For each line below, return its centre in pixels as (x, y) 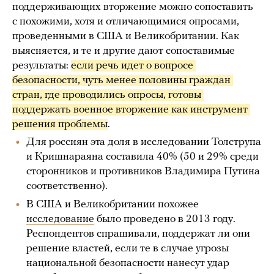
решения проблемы (60, 125)
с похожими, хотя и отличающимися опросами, (126, 22)
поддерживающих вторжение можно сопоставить (133, 7)
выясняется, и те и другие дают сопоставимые (124, 51)
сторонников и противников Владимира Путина (143, 172)
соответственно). (67, 187)
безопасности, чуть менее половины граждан (121, 81)
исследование (60, 220)
